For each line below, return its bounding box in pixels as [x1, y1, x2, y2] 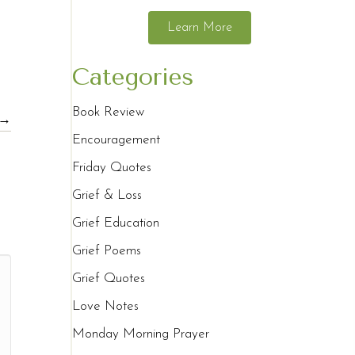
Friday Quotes [72, 161, 152, 175]
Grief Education [72, 216, 160, 231]
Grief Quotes [72, 272, 146, 286]
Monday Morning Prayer [72, 327, 210, 342]
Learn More [167, 21, 233, 35]
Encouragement [72, 133, 161, 147]
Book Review [72, 105, 145, 120]
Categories [72, 63, 195, 92]
